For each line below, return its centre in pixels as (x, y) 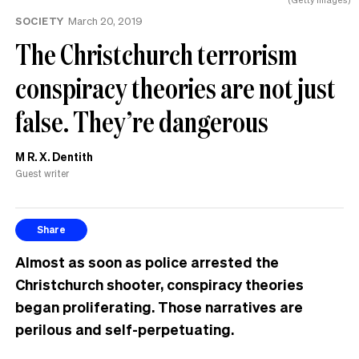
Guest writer (42, 173)
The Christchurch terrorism (156, 54)
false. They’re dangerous (142, 121)
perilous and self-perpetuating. (125, 329)
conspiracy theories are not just (175, 87)
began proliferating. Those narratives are (159, 306)
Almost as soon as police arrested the (147, 261)
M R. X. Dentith (54, 156)
